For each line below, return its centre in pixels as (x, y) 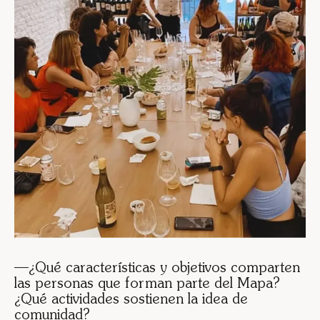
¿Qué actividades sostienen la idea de (131, 300)
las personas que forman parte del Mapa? (147, 284)
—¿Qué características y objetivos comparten (157, 268)
